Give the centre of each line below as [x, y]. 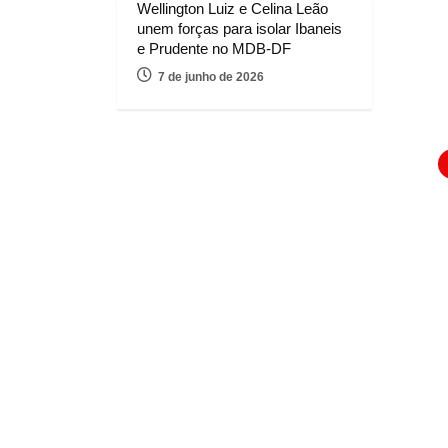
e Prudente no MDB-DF [214, 48]
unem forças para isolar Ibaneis [239, 28]
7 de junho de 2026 [211, 76]
